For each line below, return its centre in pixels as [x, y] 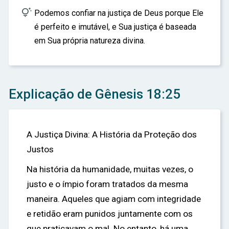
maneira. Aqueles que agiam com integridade [114, 199]
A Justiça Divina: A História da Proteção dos [112, 134]
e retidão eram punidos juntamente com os [110, 214]
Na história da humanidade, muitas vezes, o [110, 169]
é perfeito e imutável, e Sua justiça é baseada [115, 27]
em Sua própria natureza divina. [90, 41]
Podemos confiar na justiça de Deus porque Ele [119, 13]
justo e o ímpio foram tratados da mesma [107, 184]
